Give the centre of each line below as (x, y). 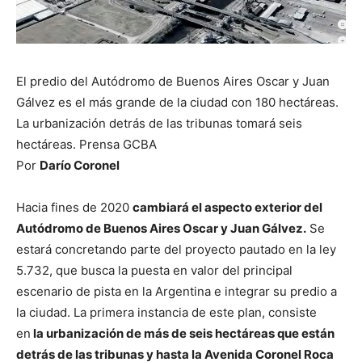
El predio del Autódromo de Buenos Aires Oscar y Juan (173, 81)
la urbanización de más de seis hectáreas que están (183, 333)
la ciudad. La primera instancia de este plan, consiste (166, 312)
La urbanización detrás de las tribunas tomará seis (159, 123)
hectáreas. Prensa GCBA (86, 144)
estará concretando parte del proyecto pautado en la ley (176, 249)
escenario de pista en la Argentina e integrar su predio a (177, 291)
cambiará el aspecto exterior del (227, 207)
